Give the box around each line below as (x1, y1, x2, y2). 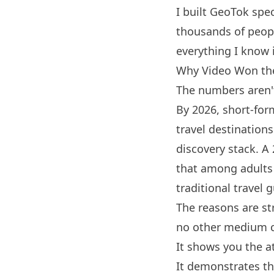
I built (176, 4, 210, 20)
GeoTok (210, 4, 249, 20)
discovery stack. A (176, 141, 272, 157)
